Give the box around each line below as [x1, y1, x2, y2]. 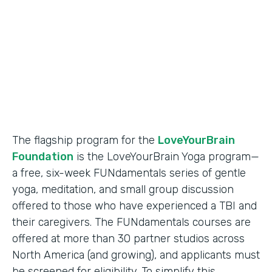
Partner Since [30, 3, 97, 19]
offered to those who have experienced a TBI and [12, 199, 257, 213]
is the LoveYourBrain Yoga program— [73, 150, 259, 164]
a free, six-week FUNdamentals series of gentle [12, 166, 246, 180]
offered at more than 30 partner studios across [12, 232, 245, 246]
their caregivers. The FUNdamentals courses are [12, 216, 251, 229]
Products [30, 40, 74, 56]
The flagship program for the [12, 134, 158, 148]
